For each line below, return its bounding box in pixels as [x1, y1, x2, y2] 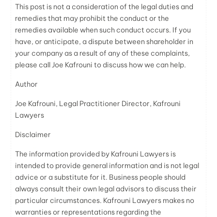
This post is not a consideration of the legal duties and [15, 2, 194, 11]
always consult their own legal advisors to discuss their [15, 184, 197, 193]
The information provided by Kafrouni [15, 149, 140, 158]
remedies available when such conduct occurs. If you [15, 25, 191, 34]
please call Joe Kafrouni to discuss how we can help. [15, 60, 186, 69]
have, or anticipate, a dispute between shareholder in [15, 37, 194, 46]
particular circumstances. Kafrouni [15, 196, 133, 205]
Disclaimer [15, 130, 51, 139]
